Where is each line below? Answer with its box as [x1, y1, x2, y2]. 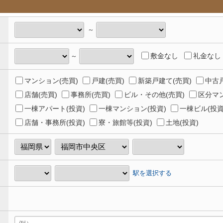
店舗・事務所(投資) [24, 118, 85, 126]
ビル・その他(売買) [124, 91, 185, 99]
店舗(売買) [24, 91, 57, 99]
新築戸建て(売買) [138, 77, 192, 85]
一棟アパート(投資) [24, 105, 85, 112]
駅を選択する [133, 169, 172, 177]
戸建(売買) [92, 77, 124, 85]
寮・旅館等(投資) [99, 118, 152, 126]
